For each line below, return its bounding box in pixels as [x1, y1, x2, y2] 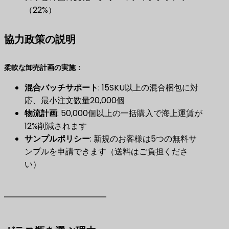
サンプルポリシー [25, 132, 90, 145]
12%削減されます [25, 120, 87, 132]
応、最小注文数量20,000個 [25, 94, 125, 106]
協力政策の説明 [4, 32, 76, 47]
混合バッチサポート [25, 81, 98, 94]
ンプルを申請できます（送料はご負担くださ [25, 145, 188, 157]
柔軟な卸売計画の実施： [4, 62, 83, 73]
